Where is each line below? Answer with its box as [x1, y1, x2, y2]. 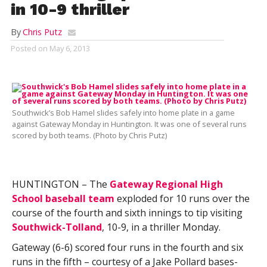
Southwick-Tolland [11, 221, 102, 234]
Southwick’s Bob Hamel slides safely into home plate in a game [11, 107, 235, 118]
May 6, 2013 [49, 43, 90, 54]
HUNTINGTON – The [11, 178, 110, 191]
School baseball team [11, 192, 114, 205]
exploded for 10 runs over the [114, 192, 250, 205]
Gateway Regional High [109, 178, 223, 191]
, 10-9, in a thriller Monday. [101, 221, 221, 234]
